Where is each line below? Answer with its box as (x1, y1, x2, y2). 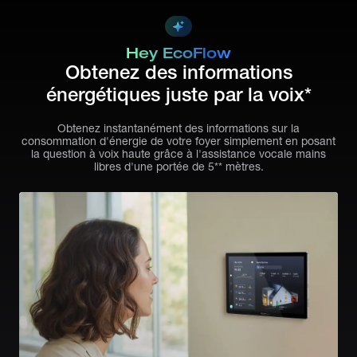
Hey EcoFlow (126, 44, 231, 61)
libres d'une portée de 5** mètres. (93, 159, 264, 173)
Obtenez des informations (65, 61, 292, 83)
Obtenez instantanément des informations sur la (57, 121, 300, 135)
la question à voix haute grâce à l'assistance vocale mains (31, 147, 326, 160)
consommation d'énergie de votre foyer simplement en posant (22, 134, 335, 147)
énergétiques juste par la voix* (45, 83, 312, 105)
